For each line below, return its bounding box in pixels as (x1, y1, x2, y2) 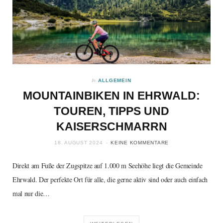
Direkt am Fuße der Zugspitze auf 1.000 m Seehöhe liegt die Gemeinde (12, 160, 203, 170)
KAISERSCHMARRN (56, 119, 167, 133)
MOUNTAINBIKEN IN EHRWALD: (23, 89, 200, 102)
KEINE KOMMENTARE (111, 139, 169, 145)
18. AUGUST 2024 (54, 139, 103, 145)
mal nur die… (12, 188, 50, 198)
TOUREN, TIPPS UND (54, 104, 169, 117)
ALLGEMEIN (98, 77, 132, 83)
